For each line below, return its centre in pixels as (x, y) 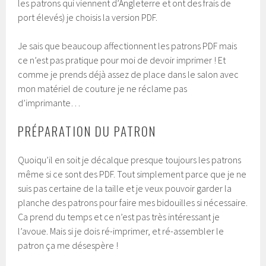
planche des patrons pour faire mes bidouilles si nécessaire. (133, 203)
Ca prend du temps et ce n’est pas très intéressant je (119, 217)
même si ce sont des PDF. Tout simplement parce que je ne (132, 174)
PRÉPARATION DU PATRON (87, 131)
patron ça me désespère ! (68, 246)
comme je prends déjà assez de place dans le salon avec (129, 75)
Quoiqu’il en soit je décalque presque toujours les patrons (130, 160)
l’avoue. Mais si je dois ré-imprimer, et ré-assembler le (121, 231)
